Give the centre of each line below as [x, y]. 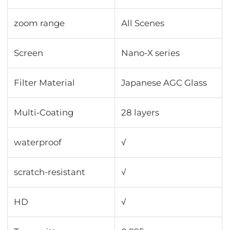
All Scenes [143, 23]
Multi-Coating [44, 113]
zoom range [40, 23]
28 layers [140, 113]
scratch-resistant [50, 172]
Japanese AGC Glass [164, 83]
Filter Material [45, 83]
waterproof [38, 142]
